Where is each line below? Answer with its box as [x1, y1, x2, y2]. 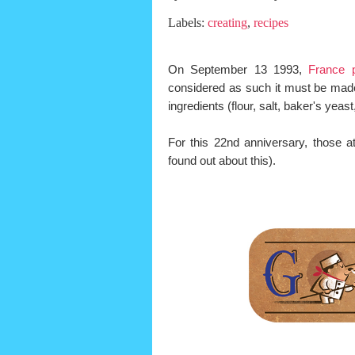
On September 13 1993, [168, 63, 309, 77]
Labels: [168, 16, 208, 29]
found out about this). [168, 154, 276, 168]
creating [208, 16, 247, 29]
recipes [254, 16, 288, 29]
